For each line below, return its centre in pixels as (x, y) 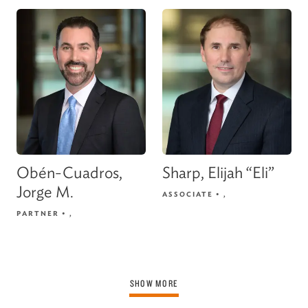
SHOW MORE (154, 283)
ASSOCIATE (188, 194)
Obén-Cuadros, (69, 172)
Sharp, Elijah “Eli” (218, 172)
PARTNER (38, 213)
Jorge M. (45, 191)
